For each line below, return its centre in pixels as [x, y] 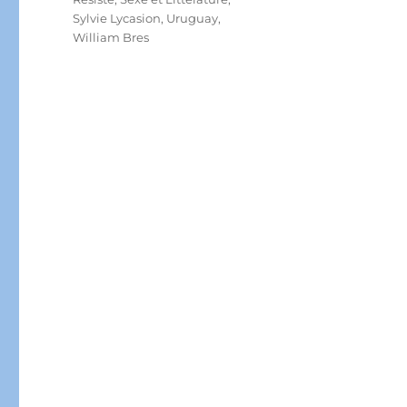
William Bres [111, 38]
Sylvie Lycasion [117, 19]
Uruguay [193, 19]
